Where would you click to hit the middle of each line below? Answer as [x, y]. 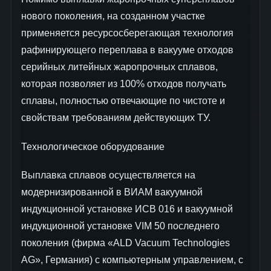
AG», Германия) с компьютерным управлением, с [132, 260]
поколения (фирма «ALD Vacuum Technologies [126, 243]
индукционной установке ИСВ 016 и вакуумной [127, 209]
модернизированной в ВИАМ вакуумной [112, 192]
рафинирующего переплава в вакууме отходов [127, 50]
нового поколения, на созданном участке [113, 16]
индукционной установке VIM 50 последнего [120, 226]
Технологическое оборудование [93, 146]
